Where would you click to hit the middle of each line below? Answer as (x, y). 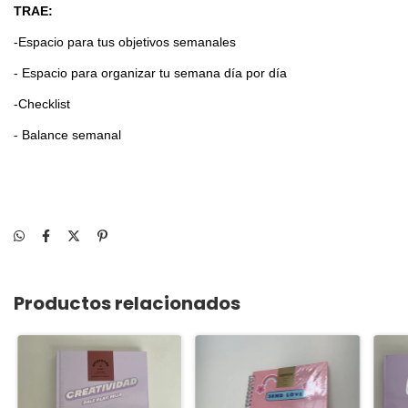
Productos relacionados (127, 303)
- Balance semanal (67, 135)
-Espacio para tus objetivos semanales (125, 42)
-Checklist (42, 104)
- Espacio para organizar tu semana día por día (152, 73)
